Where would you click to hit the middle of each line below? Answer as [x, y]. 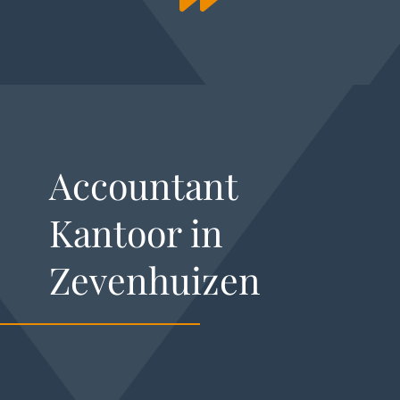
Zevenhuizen [154, 279]
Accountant [143, 184]
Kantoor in [136, 232]
